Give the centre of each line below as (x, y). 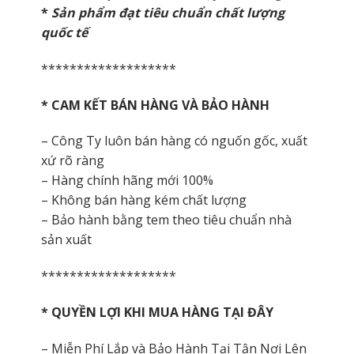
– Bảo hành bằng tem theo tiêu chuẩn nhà (166, 220)
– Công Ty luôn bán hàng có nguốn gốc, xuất (174, 141)
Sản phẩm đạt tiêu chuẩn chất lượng (168, 13)
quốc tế (64, 33)
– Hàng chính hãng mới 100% (127, 181)
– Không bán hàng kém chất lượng (143, 200)
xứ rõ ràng (72, 161)
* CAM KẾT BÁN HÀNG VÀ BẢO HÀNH (155, 105)
